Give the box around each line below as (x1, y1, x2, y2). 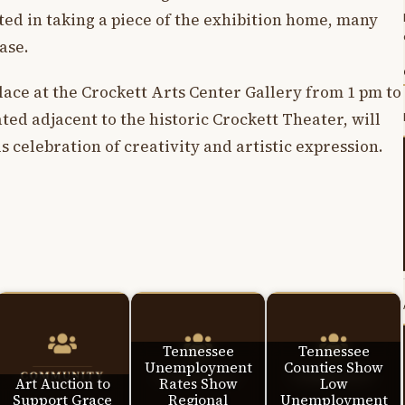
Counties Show (284, 357, 383, 377)
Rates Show (158, 373, 238, 393)
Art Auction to (14, 373, 110, 393)
